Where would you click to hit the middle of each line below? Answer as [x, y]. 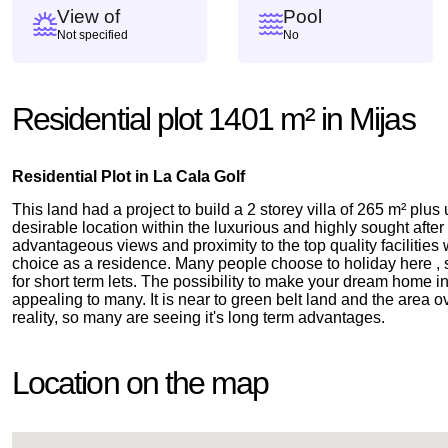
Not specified [92, 35]
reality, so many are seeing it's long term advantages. [198, 317]
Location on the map [140, 383]
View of [88, 16]
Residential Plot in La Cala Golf [128, 176]
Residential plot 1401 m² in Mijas [213, 119]
